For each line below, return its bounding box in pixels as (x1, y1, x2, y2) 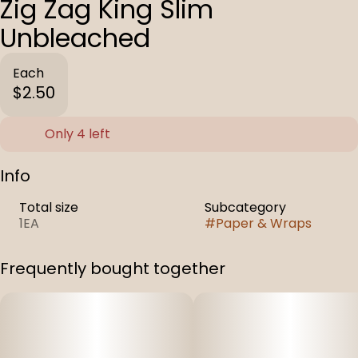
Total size (19, 198, 78, 217)
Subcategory (205, 198, 286, 217)
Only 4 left (45, 125, 110, 143)
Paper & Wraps (216, 214, 312, 233)
